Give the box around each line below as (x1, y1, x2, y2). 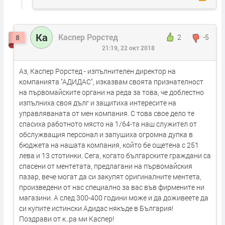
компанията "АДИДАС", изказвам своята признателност (19, 76, 203, 86)
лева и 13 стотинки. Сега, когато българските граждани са (19, 150, 211, 160)
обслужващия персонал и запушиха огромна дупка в (19, 129, 193, 139)
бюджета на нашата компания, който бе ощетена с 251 (19, 140, 199, 150)
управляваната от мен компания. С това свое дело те (19, 108, 194, 118)
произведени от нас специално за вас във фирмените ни (19, 182, 204, 192)
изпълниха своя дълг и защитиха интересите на (19, 97, 176, 107)
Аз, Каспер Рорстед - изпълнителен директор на (19, 66, 176, 76)
